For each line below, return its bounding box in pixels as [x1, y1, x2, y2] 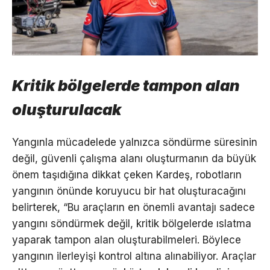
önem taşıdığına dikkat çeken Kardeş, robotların [12, 168, 242, 181]
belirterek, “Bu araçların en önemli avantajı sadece [12, 201, 255, 213]
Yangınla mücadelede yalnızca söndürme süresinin [12, 136, 257, 148]
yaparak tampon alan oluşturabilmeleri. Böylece [12, 233, 241, 246]
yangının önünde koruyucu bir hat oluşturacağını [12, 184, 246, 197]
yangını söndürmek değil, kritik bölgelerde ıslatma [12, 217, 251, 230]
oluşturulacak [12, 99, 121, 119]
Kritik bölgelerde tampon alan [12, 75, 240, 95]
